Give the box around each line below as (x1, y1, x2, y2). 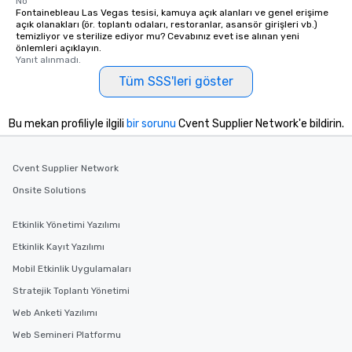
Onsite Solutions (13, 185, 86, 196)
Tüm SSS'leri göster (119, 74, 233, 90)
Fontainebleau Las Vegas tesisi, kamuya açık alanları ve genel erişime (16, 7, 328, 19)
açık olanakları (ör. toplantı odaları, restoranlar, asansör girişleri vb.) (16, 19, 317, 31)
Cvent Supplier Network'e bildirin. (175, 117, 344, 131)
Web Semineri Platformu (13, 329, 121, 340)
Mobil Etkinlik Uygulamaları (13, 263, 131, 274)
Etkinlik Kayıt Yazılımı (13, 241, 104, 252)
